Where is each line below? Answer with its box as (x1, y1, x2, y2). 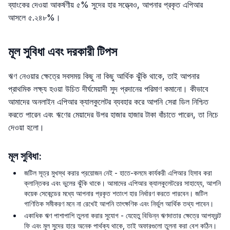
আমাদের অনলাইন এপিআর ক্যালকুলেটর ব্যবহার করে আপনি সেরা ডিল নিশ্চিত (8, 96, 208, 107)
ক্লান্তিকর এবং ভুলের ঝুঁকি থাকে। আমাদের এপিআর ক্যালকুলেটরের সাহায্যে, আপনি (24, 178, 221, 187)
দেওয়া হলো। (8, 122, 44, 132)
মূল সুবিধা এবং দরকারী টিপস (8, 44, 117, 59)
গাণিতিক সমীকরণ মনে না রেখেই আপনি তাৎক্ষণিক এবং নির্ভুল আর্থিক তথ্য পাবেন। (24, 199, 214, 208)
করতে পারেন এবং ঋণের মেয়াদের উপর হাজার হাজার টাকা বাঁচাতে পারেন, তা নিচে (8, 109, 218, 120)
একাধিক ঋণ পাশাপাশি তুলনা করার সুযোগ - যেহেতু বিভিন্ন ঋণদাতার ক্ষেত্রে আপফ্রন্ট (24, 211, 222, 220)
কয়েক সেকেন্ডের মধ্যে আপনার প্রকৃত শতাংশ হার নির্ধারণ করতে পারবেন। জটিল (24, 188, 208, 198)
